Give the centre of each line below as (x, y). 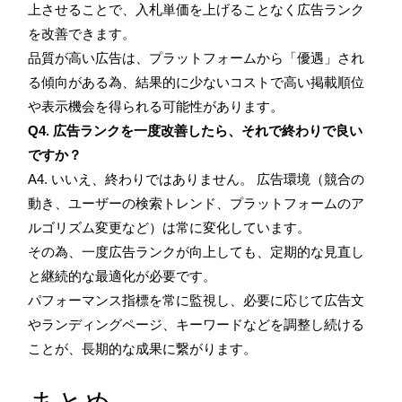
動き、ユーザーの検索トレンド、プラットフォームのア (196, 203)
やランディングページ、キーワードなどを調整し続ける (196, 324)
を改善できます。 (82, 33)
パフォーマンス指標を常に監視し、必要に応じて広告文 (196, 300)
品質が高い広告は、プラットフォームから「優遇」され (196, 57)
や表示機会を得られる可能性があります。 (156, 106)
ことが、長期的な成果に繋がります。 (142, 348)
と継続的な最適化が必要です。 (122, 275)
